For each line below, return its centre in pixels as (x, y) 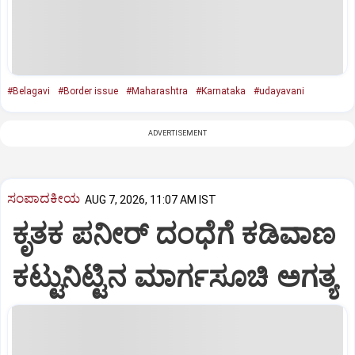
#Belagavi (29, 91)
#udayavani (279, 91)
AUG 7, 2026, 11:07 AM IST (151, 199)
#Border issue (88, 91)
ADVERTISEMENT (177, 133)
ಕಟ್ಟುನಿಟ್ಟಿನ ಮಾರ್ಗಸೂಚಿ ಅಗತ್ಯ (174, 278)
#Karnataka (221, 91)
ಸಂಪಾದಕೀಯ (44, 198)
